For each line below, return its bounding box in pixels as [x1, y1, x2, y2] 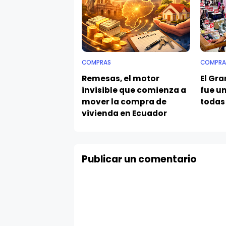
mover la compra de [82, 86, 166, 97]
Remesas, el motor [82, 63, 159, 74]
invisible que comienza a [82, 74, 186, 85]
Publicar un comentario [82, 142, 197, 156]
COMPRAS [82, 48, 111, 56]
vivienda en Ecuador [82, 97, 167, 108]
